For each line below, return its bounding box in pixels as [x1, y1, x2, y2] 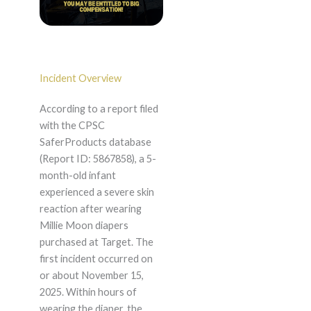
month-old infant [39, 169, 116, 182]
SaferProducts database [39, 136, 151, 149]
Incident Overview [39, 72, 121, 85]
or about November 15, [39, 269, 144, 282]
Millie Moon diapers [39, 219, 128, 232]
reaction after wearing [39, 203, 142, 215]
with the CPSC [39, 119, 105, 132]
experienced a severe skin [39, 186, 154, 199]
